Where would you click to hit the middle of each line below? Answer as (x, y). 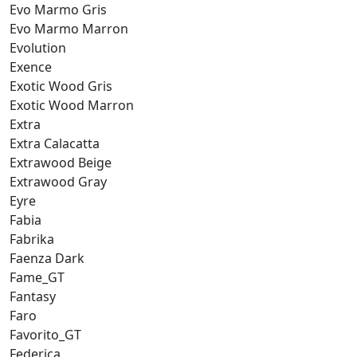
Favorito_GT (45, 334)
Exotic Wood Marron (72, 105)
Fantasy (33, 296)
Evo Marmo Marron (69, 28)
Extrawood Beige (61, 162)
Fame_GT (37, 277)
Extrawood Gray (58, 181)
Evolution (38, 47)
